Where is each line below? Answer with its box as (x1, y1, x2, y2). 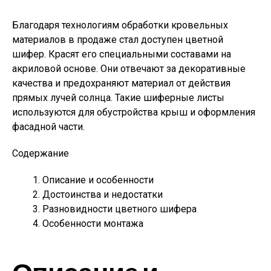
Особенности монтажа (42, 218, 143, 229)
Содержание (12, 148, 69, 159)
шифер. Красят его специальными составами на (12, 48, 231, 60)
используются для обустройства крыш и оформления (12, 106, 255, 118)
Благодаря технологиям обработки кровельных (12, 19, 228, 31)
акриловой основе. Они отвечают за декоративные (12, 63, 246, 74)
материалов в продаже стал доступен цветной (12, 34, 223, 45)
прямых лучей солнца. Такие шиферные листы (12, 92, 224, 103)
